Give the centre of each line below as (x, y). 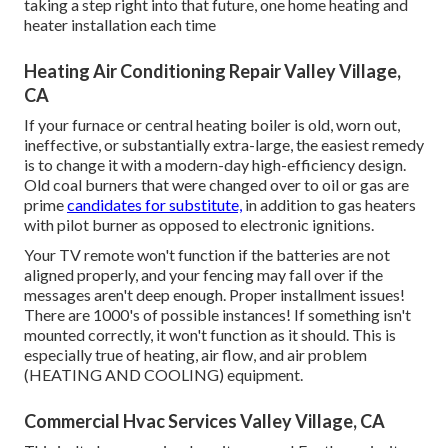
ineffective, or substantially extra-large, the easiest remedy (224, 145)
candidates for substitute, (154, 205)
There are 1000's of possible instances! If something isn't (217, 315)
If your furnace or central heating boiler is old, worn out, (212, 125)
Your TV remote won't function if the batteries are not (207, 255)
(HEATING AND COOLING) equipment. (163, 375)
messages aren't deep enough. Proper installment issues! (214, 295)
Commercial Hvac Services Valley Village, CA (204, 421)
